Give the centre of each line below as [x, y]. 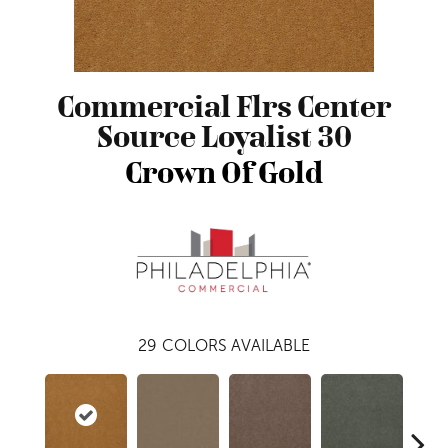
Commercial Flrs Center [224, 106]
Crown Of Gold [224, 172]
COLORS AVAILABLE [236, 345]
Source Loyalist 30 [224, 136]
